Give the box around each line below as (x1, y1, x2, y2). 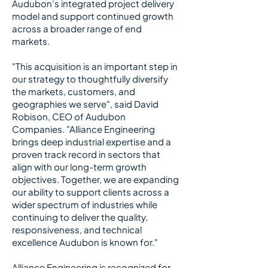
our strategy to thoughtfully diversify (12, 73, 168, 84)
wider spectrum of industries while (12, 199, 157, 210)
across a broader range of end (12, 23, 142, 34)
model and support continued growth (12, 10, 173, 22)
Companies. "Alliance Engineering (12, 123, 155, 135)
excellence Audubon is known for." (12, 236, 160, 248)
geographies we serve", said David (12, 98, 159, 109)
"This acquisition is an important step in (12, 60, 178, 72)
